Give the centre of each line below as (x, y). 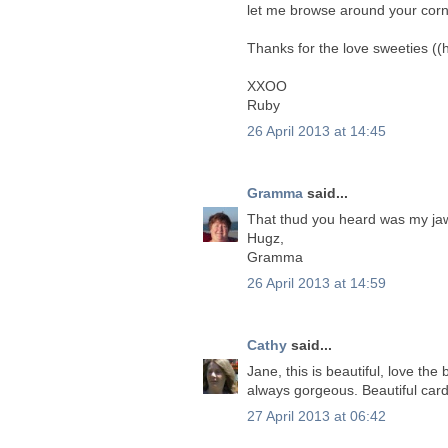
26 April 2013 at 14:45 (316, 130)
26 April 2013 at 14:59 (316, 282)
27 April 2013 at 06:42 (316, 415)
